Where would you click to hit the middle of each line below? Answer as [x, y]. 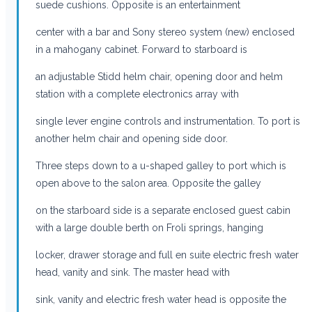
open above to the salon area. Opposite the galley [148, 183]
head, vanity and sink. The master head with [133, 272]
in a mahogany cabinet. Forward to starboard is [141, 49]
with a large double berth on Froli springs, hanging [149, 227]
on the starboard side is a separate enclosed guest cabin [163, 210]
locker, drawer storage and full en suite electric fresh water [167, 255]
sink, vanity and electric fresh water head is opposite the [161, 299]
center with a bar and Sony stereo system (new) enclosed [165, 32]
